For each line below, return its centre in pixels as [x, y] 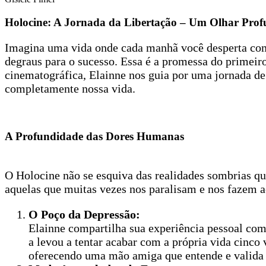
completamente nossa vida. [70, 88]
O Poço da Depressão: [84, 215]
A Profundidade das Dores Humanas [94, 137]
